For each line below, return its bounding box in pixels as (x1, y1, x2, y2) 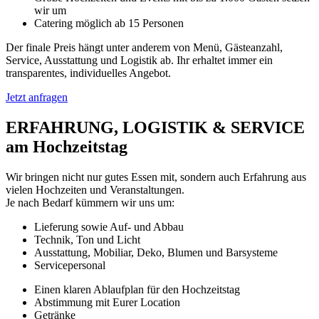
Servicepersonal (34, 258, 105, 271)
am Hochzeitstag (6, 137, 127, 156)
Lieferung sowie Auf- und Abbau (34, 220, 184, 233)
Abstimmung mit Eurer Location (34, 296, 180, 308)
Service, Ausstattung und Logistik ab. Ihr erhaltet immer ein (6, 53, 273, 66)
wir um (34, 4, 66, 16)
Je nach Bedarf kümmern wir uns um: (6, 196, 174, 209)
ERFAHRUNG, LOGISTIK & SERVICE (6, 117, 305, 137)
